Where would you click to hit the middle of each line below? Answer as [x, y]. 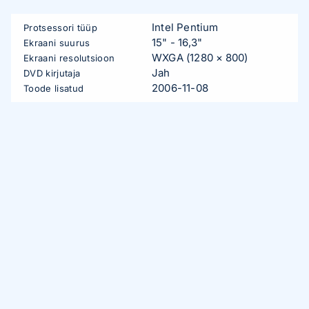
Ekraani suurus [57, 43]
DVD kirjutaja [52, 73]
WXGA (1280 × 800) [200, 58]
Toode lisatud [54, 88]
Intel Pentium [185, 27]
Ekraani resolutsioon [69, 58]
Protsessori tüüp [61, 28]
